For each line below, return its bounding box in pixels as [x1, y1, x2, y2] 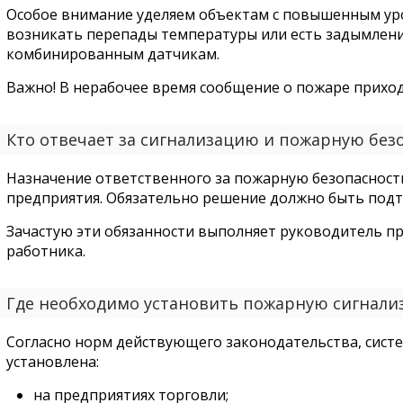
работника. [5, 241, 85, 261]
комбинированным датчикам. [5, 44, 219, 64]
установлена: [5, 352, 99, 372]
